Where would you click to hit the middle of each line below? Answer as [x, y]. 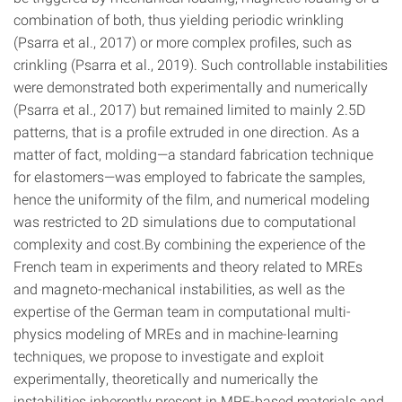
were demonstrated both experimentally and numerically [191, 87]
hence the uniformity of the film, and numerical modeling [192, 199]
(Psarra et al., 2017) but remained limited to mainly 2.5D [190, 109]
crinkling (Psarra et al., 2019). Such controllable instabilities [201, 64]
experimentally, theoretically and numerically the [166, 378]
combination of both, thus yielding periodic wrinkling [179, 19]
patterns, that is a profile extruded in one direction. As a [187, 131]
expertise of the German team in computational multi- [182, 311]
